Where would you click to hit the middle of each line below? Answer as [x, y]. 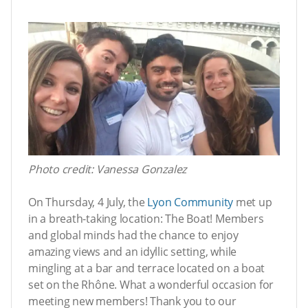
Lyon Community [190, 202]
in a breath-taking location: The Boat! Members [146, 218]
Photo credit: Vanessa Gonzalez [108, 169]
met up [253, 202]
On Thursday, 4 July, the [88, 202]
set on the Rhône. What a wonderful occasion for [151, 284]
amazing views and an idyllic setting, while [133, 251]
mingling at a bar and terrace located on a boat [147, 268]
